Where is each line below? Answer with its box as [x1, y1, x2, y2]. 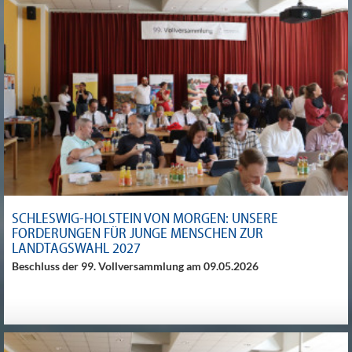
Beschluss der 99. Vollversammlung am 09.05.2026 [12, 258, 258, 273]
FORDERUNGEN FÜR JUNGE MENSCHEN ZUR [12, 222, 263, 242]
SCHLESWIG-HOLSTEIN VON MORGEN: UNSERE [12, 207, 278, 227]
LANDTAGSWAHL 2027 [12, 237, 141, 257]
